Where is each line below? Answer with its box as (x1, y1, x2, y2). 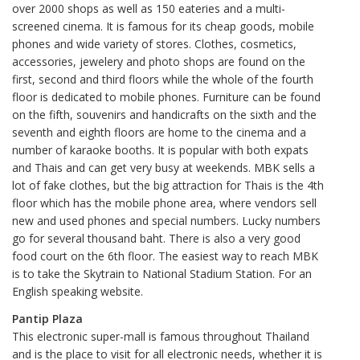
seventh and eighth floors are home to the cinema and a (12, 124, 306, 140)
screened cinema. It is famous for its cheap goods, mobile (12, 18, 314, 34)
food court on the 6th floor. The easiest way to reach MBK (12, 247, 318, 264)
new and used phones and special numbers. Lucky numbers (12, 212, 321, 228)
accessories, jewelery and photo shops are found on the (12, 53, 305, 69)
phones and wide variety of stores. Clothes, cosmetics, (12, 35, 297, 51)
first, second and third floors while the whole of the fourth (12, 71, 313, 87)
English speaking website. (12, 283, 143, 299)
